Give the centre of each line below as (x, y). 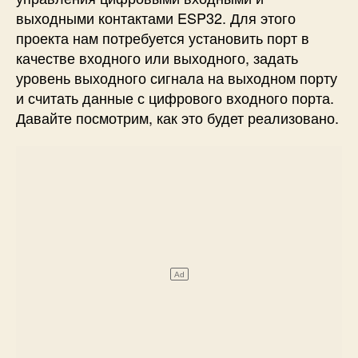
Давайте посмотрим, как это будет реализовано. (177, 118)
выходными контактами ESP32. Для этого (156, 18)
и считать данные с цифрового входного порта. (175, 98)
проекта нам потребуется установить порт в (163, 38)
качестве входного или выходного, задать (157, 58)
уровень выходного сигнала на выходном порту (177, 78)
